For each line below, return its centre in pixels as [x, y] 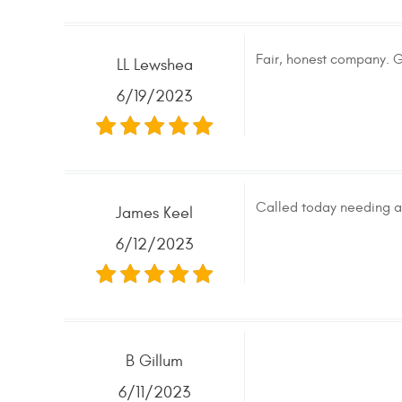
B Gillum [154, 361]
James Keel [154, 213]
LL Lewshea [154, 65]
